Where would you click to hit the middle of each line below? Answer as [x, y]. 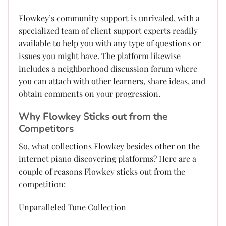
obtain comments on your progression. [90, 94]
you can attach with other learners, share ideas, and [112, 81]
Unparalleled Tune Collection [72, 207]
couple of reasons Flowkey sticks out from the [102, 171]
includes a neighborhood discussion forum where [108, 69]
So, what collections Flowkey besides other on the [109, 146]
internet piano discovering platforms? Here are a [107, 158]
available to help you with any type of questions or [110, 43]
